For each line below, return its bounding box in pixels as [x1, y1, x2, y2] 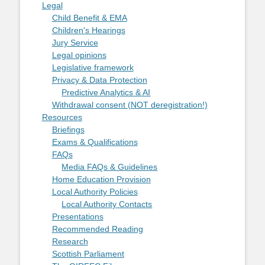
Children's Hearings [51, 25, 125, 35]
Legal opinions [51, 50, 106, 60]
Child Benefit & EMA [51, 13, 127, 23]
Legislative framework [51, 63, 134, 73]
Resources [41, 112, 82, 122]
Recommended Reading [51, 224, 143, 234]
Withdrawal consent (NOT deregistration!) [51, 100, 208, 110]
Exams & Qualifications [51, 137, 138, 147]
